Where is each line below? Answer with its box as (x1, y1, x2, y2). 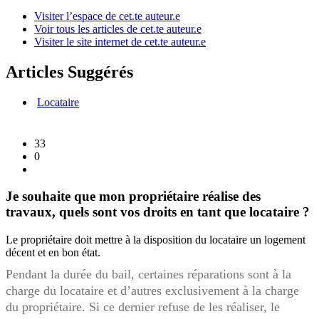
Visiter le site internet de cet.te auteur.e (34, 35, 206, 48)
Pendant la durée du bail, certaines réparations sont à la (6, 267, 291, 282)
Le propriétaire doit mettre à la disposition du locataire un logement (6, 234, 305, 246)
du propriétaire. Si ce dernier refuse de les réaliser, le (6, 300, 280, 315)
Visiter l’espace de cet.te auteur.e (34, 9, 180, 22)
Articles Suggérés (6, 62, 133, 81)
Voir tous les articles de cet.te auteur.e (34, 22, 202, 35)
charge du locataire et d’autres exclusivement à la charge (6, 283, 299, 298)
